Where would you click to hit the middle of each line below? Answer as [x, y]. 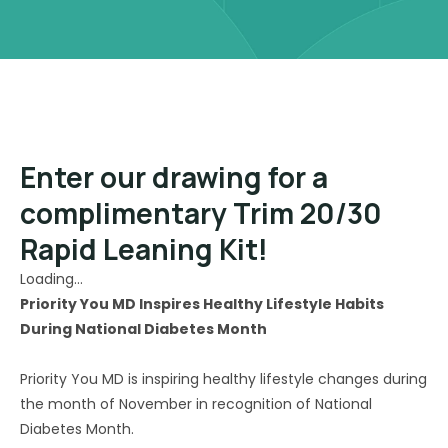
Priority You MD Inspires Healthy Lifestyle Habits [202, 304]
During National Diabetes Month [143, 329]
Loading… [51, 279]
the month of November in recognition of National [196, 404]
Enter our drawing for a [174, 177]
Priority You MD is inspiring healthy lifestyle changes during [223, 379]
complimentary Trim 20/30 [201, 213]
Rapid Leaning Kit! [144, 249]
